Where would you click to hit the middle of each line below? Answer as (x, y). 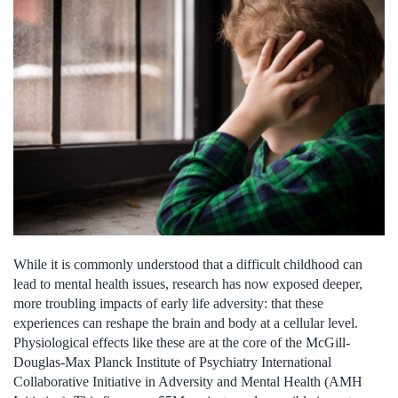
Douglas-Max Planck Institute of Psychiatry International (172, 362)
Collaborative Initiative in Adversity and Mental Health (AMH (188, 382)
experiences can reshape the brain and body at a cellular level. (186, 323)
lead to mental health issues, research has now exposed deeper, (188, 284)
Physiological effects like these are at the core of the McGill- (182, 343)
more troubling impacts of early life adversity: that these (168, 304)
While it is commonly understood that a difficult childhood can (188, 265)
